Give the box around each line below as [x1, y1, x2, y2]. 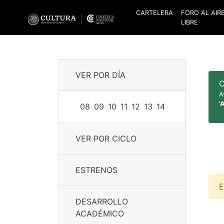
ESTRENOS [75, 165, 117, 175]
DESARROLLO [75, 196, 128, 207]
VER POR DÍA [75, 70, 125, 80]
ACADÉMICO [75, 208, 124, 219]
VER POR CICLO [75, 133, 136, 144]
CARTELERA [136, 9, 173, 16]
